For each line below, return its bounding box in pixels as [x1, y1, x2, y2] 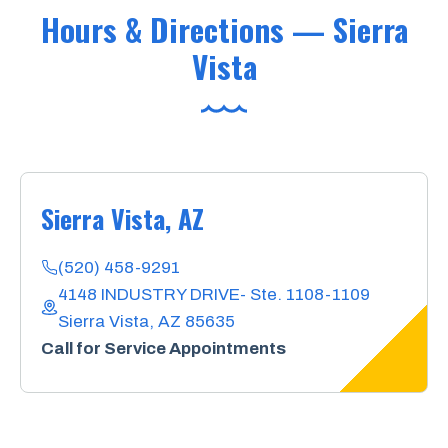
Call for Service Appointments [41, 338, 286, 358]
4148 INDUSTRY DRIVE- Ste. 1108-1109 [58, 284, 370, 304]
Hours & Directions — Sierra [40, 6, 408, 52]
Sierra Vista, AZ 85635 [58, 311, 235, 331]
